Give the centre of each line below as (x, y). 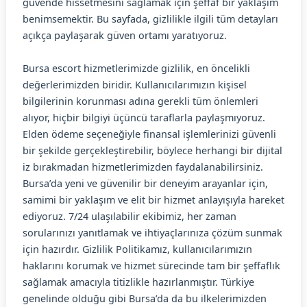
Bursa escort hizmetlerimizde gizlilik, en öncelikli (136, 68)
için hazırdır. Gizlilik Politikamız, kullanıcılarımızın (137, 249)
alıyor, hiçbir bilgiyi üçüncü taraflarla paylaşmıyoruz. (144, 118)
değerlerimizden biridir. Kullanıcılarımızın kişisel (135, 85)
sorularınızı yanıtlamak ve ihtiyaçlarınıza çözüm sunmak (152, 233)
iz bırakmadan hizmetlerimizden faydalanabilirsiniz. (143, 167)
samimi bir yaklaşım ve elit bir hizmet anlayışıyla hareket (153, 200)
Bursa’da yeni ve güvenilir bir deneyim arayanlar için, (145, 183)
